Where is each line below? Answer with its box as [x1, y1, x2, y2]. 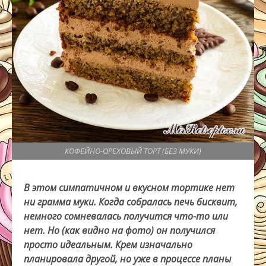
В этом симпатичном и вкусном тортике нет [24, 181, 235, 195]
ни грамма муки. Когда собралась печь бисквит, [24, 195, 237, 209]
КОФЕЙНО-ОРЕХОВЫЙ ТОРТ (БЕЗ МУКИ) [65, 145, 201, 157]
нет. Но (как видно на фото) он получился [24, 224, 215, 237]
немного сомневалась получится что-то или [24, 210, 228, 223]
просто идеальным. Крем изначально [24, 238, 192, 252]
